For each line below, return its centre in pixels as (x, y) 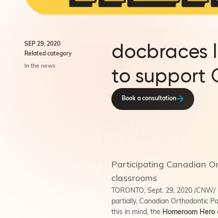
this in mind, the (137, 212)
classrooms (134, 179)
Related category (48, 54)
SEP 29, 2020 (42, 44)
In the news (40, 66)
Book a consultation (149, 99)
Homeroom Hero (189, 212)
